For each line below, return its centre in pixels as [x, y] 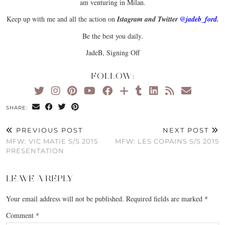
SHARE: [18, 107]
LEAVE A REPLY [39, 178]
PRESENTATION [35, 150]
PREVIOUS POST [48, 130]
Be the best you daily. [113, 36]
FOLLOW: [113, 76]
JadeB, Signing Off [113, 52]
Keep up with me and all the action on [62, 19]
